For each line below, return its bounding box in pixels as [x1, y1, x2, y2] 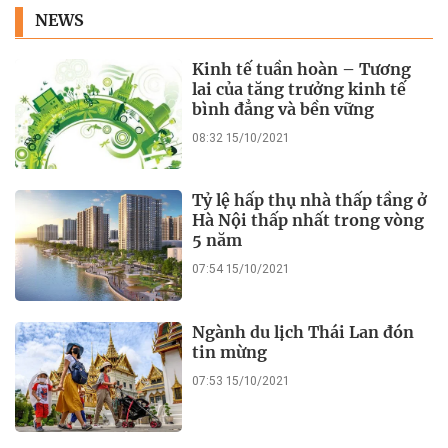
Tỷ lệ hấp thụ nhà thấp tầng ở [192, 190, 428, 211]
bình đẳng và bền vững [192, 98, 375, 119]
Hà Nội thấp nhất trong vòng [192, 210, 425, 231]
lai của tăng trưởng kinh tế [192, 78, 407, 99]
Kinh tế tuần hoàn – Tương [192, 58, 412, 79]
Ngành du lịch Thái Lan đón [192, 321, 415, 342]
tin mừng [192, 341, 268, 362]
